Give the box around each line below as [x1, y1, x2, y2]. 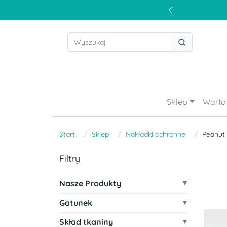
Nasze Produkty [59, 178, 121, 188]
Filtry [59, 153, 80, 164]
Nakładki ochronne [126, 130, 185, 139]
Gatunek [59, 198, 92, 208]
